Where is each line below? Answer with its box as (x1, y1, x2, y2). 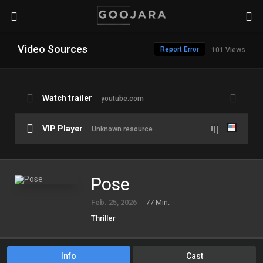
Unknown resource (92, 125, 153, 133)
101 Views (211, 46, 245, 54)
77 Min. (146, 198, 170, 207)
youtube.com (101, 95, 144, 103)
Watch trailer (42, 93, 92, 103)
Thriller (91, 214, 116, 222)
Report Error (160, 45, 199, 53)
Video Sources (18, 43, 87, 55)
